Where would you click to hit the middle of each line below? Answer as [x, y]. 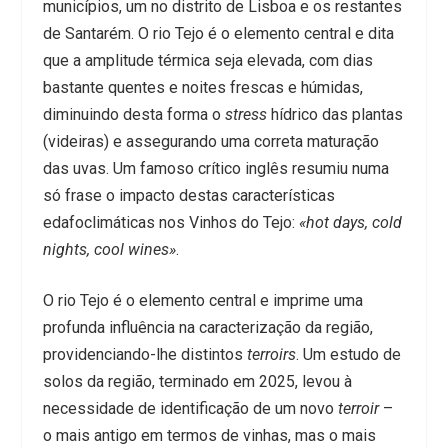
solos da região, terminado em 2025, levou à [197, 381]
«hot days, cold [350, 222]
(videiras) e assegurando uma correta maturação [210, 141]
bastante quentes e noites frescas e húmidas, [202, 87]
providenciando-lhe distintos [144, 354]
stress [245, 114]
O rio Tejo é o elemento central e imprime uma [202, 300]
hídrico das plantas [334, 114]
